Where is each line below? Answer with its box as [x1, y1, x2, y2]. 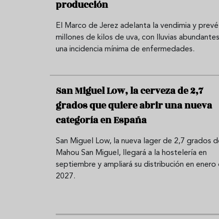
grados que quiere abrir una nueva [56, 98, 212, 112]
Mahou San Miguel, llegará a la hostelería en [56, 149, 207, 157]
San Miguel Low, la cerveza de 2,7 [56, 84, 203, 98]
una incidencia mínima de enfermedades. [56, 45, 195, 53]
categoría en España [56, 113, 147, 127]
